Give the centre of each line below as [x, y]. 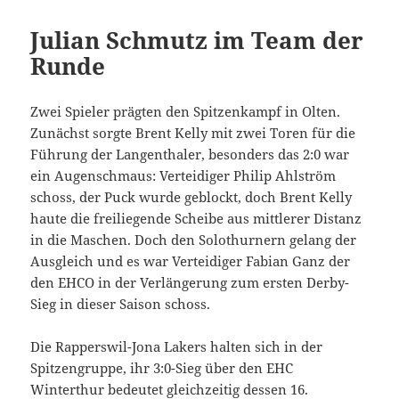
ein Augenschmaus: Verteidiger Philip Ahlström [183, 176]
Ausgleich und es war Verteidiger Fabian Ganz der [191, 261]
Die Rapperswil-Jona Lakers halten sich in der [177, 347]
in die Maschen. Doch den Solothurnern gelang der [194, 240]
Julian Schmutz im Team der [197, 41]
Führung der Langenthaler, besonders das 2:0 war [190, 155]
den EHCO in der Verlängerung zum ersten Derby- [190, 283]
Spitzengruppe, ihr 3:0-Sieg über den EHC [162, 368]
